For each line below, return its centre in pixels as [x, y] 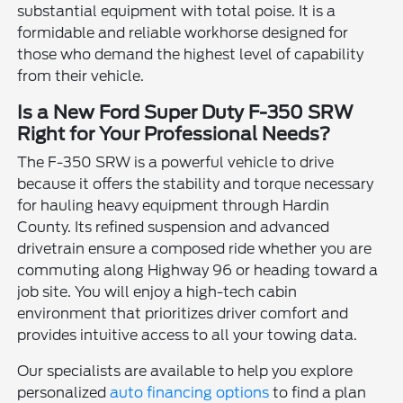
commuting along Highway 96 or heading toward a [198, 270]
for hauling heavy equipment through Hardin [174, 205]
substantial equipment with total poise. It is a [177, 11]
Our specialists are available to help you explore [185, 371]
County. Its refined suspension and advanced [174, 227]
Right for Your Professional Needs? [174, 134]
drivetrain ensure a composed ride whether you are [195, 248]
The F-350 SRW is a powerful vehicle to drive [176, 162]
